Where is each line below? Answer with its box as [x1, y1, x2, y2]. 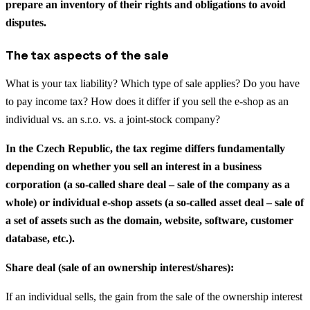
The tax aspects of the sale [6, 47, 169, 62]
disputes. [6, 16, 46, 28]
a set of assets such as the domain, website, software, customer [6, 214, 293, 226]
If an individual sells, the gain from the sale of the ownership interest [6, 290, 302, 302]
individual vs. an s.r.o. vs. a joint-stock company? [6, 113, 220, 125]
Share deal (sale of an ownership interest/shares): [6, 261, 234, 273]
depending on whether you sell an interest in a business [6, 160, 262, 172]
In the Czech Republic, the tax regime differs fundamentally [6, 142, 285, 154]
